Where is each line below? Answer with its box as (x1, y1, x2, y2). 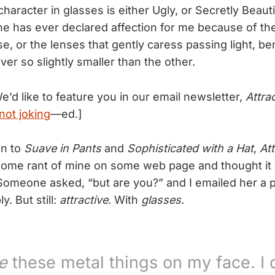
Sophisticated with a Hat (127, 142, 254, 155)
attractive (60, 193, 108, 207)
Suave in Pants (24, 142, 101, 155)
